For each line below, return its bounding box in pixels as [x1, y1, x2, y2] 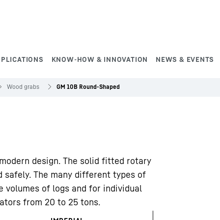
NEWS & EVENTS [156, 55, 215, 63]
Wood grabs [7, 83, 39, 90]
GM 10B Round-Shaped [56, 83, 120, 90]
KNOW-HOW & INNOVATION [51, 55, 148, 63]
